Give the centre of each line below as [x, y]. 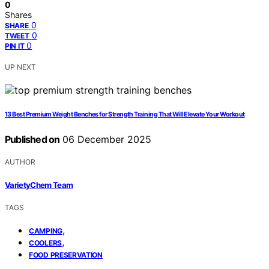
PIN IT [15, 46]
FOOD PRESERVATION [66, 255]
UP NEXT [20, 67]
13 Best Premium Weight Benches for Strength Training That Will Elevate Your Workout [125, 115]
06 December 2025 [106, 140]
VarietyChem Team [39, 185]
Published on [32, 140]
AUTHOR [20, 162]
